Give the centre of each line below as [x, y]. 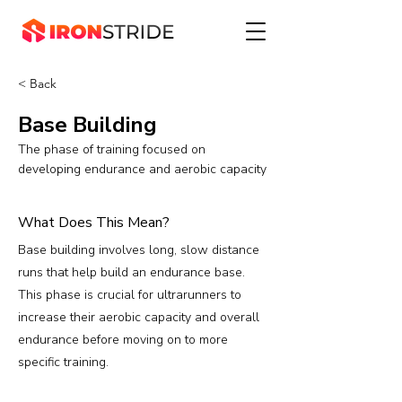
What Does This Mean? [94, 223]
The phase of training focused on [112, 149]
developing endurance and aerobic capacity [142, 169]
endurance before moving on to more [123, 340]
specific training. [63, 362]
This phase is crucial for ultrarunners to [130, 295]
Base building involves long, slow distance [139, 250]
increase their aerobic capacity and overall [139, 317]
